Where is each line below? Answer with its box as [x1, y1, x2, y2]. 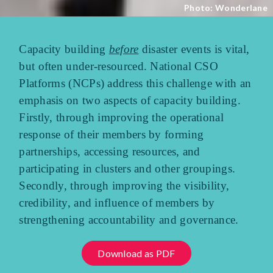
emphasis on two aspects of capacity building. [19, 93, 241, 107]
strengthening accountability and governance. [19, 213, 239, 226]
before [108, 42, 139, 55]
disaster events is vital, [138, 42, 250, 55]
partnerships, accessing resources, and [19, 144, 200, 158]
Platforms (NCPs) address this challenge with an [19, 76, 252, 90]
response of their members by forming [19, 127, 204, 141]
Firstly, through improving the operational [19, 110, 224, 124]
